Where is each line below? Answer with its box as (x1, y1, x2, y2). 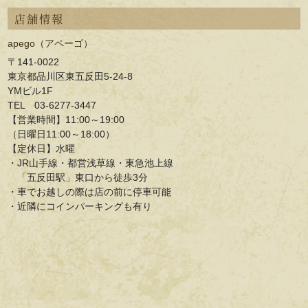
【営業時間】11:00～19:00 (8, 113, 125, 125)
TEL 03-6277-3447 (8, 99, 97, 111)
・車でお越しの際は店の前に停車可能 (8, 186, 172, 197)
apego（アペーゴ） (8, 38, 93, 49)
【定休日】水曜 (8, 142, 76, 154)
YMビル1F (8, 85, 54, 96)
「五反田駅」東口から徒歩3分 (8, 171, 148, 183)
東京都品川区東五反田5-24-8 (8, 70, 133, 82)
